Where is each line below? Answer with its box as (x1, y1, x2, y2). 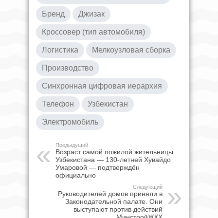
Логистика (42, 46, 78, 54)
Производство (42, 64, 93, 73)
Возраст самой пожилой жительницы (55, 148, 173, 156)
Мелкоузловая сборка (92, 46, 170, 54)
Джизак (78, 10, 105, 18)
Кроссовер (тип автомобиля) (42, 28, 145, 36)
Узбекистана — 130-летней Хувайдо (55, 156, 171, 164)
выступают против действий (73, 205, 163, 214)
